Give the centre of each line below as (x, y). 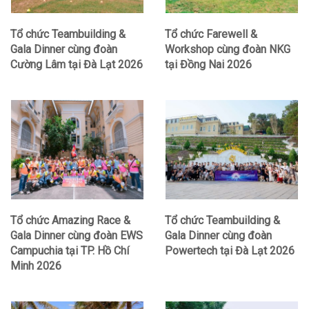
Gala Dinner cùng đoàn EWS (77, 235)
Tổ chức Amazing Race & (70, 220)
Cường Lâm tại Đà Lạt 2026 (77, 65)
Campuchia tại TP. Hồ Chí (70, 250)
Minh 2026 (36, 266)
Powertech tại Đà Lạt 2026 (230, 250)
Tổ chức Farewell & (211, 34)
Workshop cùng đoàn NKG (228, 50)
